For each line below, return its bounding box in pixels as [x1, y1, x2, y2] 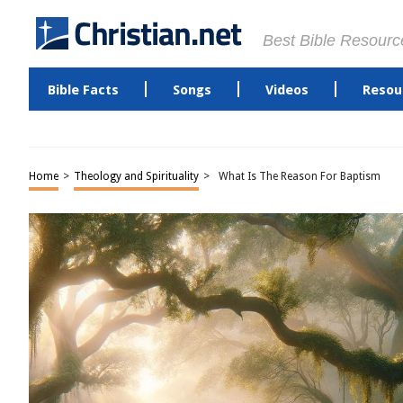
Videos [264, 82, 309, 98]
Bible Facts [47, 82, 119, 98]
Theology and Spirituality [74, 170, 199, 183]
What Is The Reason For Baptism [219, 170, 381, 183]
